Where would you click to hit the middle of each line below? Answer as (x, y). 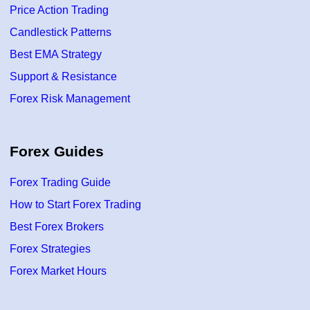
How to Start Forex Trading (75, 205)
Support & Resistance (63, 77)
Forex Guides (57, 152)
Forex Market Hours (58, 271)
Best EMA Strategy (56, 55)
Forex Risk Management (70, 99)
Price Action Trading (59, 10)
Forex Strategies (50, 249)
